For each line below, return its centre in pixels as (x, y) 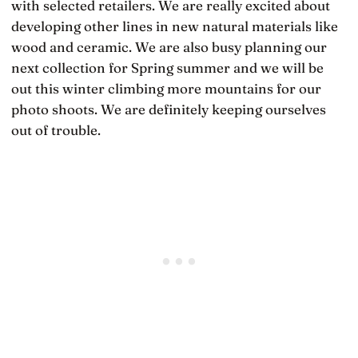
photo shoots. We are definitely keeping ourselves (169, 109)
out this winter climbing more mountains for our (166, 88)
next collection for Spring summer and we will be (167, 67)
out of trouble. (56, 129)
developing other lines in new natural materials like (175, 26)
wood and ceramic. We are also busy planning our (169, 46)
